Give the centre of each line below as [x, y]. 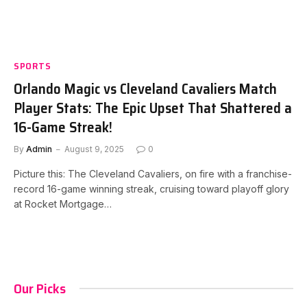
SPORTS [33, 65]
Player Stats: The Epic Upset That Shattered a [153, 108]
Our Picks [40, 288]
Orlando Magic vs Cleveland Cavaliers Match [145, 88]
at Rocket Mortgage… [63, 204]
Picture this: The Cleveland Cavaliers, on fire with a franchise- [153, 173]
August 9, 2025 [94, 149]
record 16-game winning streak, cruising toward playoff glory [151, 188]
